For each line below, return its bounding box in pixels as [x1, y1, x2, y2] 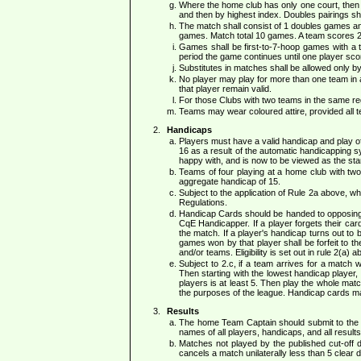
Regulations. [179, 197, 227, 208]
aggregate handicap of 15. [179, 176, 280, 187]
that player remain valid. [179, 84, 272, 94]
